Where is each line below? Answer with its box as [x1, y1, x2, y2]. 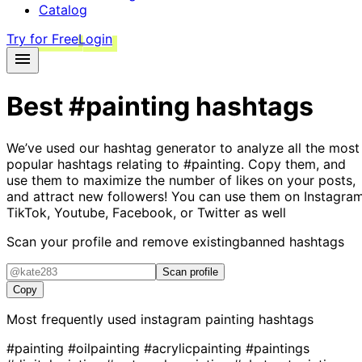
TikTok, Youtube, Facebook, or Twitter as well [6, 204, 286, 221]
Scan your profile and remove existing [6, 233, 240, 250]
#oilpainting [68, 339, 144, 356]
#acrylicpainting [144, 339, 246, 356]
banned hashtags [240, 233, 344, 250]
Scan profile [162, 265, 218, 278]
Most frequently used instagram [6, 310, 205, 327]
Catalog [39, 2, 87, 18]
